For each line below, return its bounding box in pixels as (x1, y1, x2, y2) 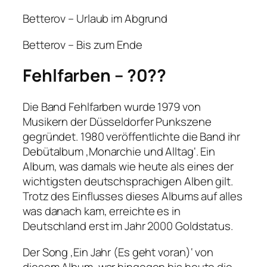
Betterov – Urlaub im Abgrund (23, 11, 168, 27)
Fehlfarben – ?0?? (23, 64, 167, 88)
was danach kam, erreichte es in (23, 203, 181, 219)
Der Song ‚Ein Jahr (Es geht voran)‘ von (23, 244, 214, 260)
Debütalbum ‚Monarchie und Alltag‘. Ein (23, 144, 216, 160)
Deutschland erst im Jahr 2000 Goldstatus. (23, 218, 233, 234)
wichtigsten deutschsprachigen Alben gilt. (23, 173, 233, 190)
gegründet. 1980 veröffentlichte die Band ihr (23, 129, 240, 145)
